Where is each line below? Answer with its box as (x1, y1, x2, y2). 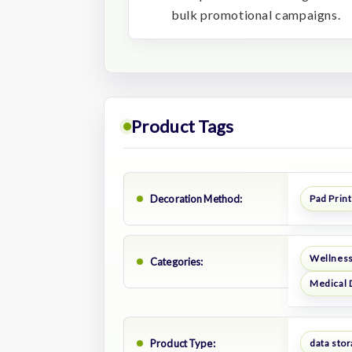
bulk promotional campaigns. (171, 6, 341, 22)
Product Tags (131, 115, 234, 137)
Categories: (150, 255, 203, 268)
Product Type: (150, 336, 215, 350)
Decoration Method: (150, 192, 243, 205)
